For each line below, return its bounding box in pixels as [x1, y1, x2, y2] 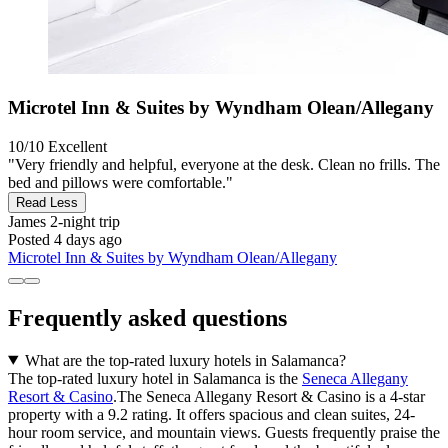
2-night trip [46, 212, 120, 230]
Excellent [48, 137, 107, 155]
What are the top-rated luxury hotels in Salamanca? [24, 351, 346, 369]
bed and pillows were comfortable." [8, 173, 233, 191]
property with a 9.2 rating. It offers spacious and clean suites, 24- [8, 405, 415, 423]
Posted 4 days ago [8, 230, 122, 248]
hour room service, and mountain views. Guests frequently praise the [8, 423, 440, 441]
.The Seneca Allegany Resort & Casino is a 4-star [113, 387, 425, 405]
